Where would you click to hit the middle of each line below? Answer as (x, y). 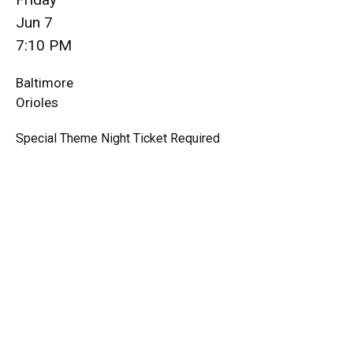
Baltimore (45, 83)
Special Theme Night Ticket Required (118, 138)
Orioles (37, 102)
